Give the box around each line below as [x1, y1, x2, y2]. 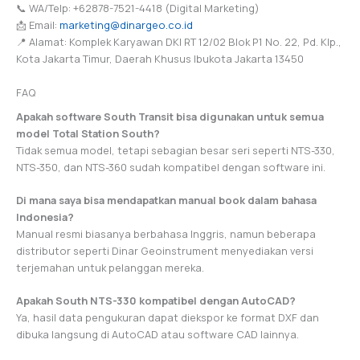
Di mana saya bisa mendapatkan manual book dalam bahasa [16, 193, 317, 208]
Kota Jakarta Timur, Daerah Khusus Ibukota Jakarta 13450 [16, 51, 304, 67]
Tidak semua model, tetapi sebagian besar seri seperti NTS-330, [16, 142, 335, 157]
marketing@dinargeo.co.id [59, 18, 193, 33]
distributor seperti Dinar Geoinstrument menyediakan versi [16, 243, 313, 259]
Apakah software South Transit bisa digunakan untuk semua [16, 108, 324, 124]
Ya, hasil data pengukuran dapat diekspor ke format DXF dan [16, 310, 319, 325]
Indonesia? [16, 210, 74, 225]
